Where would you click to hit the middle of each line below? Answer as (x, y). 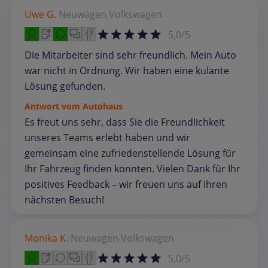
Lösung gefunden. (65, 86)
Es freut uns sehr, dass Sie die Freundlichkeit (125, 122)
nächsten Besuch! (64, 200)
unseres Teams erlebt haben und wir (107, 138)
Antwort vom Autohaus (74, 106)
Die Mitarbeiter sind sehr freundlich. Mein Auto (130, 55)
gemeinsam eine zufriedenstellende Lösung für (130, 153)
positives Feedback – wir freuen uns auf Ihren (126, 185)
